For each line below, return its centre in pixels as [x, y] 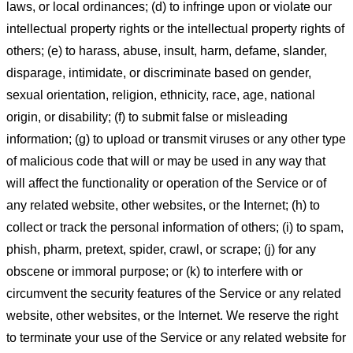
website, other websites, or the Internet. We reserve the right [172, 316]
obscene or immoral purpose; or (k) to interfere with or [154, 272]
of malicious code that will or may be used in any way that [166, 162]
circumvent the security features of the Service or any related [174, 294]
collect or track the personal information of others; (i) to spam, [175, 228]
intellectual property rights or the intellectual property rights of [175, 29]
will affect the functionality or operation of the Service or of [166, 184]
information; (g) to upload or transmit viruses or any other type [176, 139]
